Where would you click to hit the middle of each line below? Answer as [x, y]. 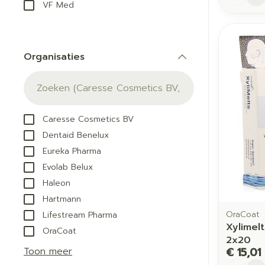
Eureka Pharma [72, 151]
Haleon [56, 183]
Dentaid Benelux [76, 135]
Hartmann [62, 199]
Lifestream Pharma [80, 215]
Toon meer [48, 251]
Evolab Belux [68, 167]
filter [65, 68]
